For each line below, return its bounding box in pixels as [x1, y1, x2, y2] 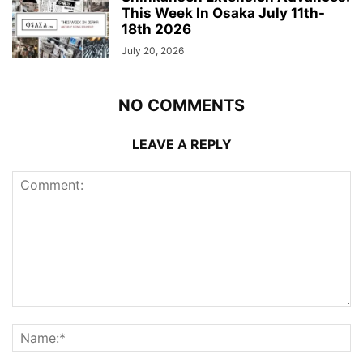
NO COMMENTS [118, 95, 245, 115]
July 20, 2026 [122, 44, 184, 57]
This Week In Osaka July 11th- [122, 4, 325, 21]
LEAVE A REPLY [131, 135, 232, 152]
